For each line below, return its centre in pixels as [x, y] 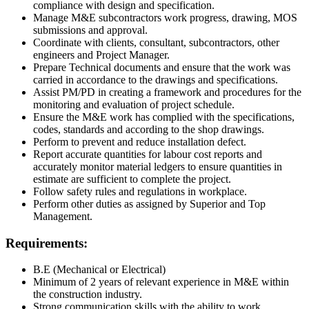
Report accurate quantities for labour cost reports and [148, 154]
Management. [63, 216]
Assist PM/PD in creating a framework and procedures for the [167, 92]
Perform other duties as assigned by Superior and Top [149, 203]
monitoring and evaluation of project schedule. [134, 104]
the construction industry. [88, 295]
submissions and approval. [90, 30]
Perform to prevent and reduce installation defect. [140, 141]
